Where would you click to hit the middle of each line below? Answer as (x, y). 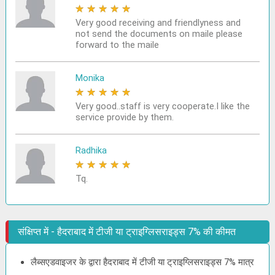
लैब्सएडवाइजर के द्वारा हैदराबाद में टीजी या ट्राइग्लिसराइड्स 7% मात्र (143, 262)
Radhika (91, 150)
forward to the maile (117, 45)
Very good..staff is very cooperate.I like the (162, 106)
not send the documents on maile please (159, 34)
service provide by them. (124, 117)
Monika (90, 78)
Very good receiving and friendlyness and (158, 23)
